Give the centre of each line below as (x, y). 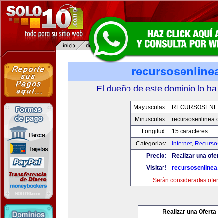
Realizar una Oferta (189, 212)
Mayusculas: (150, 107)
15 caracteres (190, 131)
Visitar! (156, 168)
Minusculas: (150, 119)
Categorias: (151, 144)
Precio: (156, 156)
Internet (182, 144)
